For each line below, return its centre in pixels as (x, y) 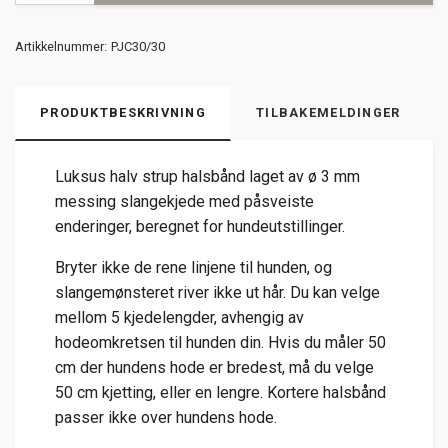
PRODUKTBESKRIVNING (123, 112)
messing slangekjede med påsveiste (184, 201)
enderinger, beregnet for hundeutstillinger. (200, 226)
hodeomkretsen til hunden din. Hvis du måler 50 (220, 342)
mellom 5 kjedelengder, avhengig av (179, 317)
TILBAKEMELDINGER (328, 112)
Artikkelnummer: (61, 46)
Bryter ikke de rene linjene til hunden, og (193, 267)
